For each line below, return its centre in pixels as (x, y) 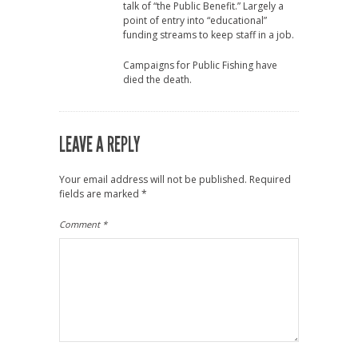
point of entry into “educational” (195, 20)
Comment (81, 224)
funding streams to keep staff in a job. (209, 35)
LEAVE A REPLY (99, 145)
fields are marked (100, 194)
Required (270, 179)
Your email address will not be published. (153, 179)
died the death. (157, 80)
